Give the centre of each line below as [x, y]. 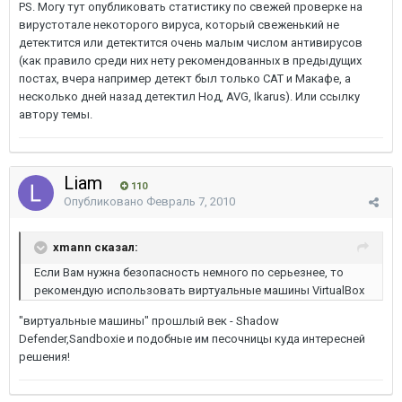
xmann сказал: [96, 247]
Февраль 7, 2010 [191, 201]
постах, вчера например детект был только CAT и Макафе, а [185, 78]
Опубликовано [105, 201]
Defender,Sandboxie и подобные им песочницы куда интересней [192, 339]
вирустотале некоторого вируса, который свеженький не [179, 24]
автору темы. [56, 114]
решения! [44, 357]
